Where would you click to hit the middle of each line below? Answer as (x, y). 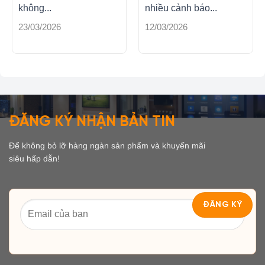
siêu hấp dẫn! (34, 158)
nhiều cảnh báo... (181, 8)
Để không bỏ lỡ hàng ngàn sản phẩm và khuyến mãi (107, 145)
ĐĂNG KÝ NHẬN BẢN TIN (92, 122)
